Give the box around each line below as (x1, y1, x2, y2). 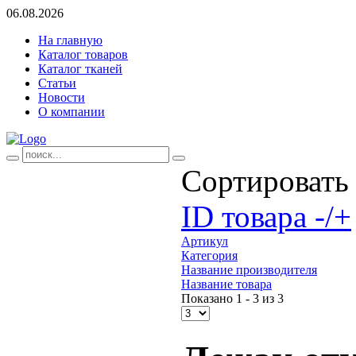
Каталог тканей (38, 62, 122, 75)
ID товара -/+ (181, 199, 351, 234)
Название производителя (181, 263, 317, 277)
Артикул (181, 234, 228, 248)
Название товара (181, 277, 272, 291)
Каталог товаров (38, 48, 128, 61)
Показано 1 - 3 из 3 (181, 292, 284, 305)
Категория (181, 249, 238, 262)
